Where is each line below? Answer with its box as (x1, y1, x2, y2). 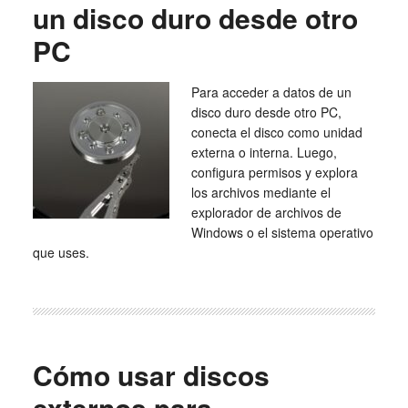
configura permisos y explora (190, 163, 358, 181)
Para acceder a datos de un (190, 83, 352, 101)
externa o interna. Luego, (190, 143, 337, 161)
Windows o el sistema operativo (190, 223, 373, 241)
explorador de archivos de (190, 203, 342, 221)
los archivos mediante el (190, 183, 331, 201)
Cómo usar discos (32, 355, 270, 394)
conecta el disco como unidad (190, 123, 362, 141)
